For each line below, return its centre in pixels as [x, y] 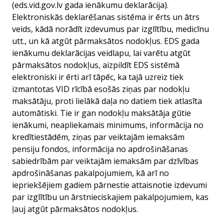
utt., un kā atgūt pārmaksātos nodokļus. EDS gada [106, 41]
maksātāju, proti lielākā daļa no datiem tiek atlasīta [107, 101]
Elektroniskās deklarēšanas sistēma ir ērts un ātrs [106, 17]
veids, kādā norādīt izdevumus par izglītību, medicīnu [110, 29]
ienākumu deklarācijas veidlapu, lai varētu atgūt [101, 53]
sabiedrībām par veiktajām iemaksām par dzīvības [105, 161]
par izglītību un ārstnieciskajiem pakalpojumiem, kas [110, 197]
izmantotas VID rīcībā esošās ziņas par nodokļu [101, 89]
